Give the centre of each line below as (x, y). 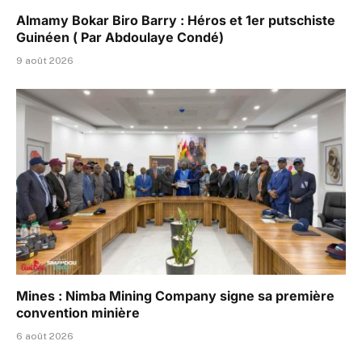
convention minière (78, 312)
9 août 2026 (45, 61)
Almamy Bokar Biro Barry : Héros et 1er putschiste (176, 21)
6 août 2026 (45, 336)
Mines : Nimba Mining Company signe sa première (175, 295)
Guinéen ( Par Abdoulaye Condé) (120, 38)
